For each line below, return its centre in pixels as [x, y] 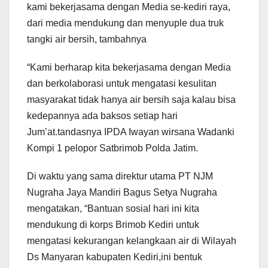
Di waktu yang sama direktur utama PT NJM [120, 176]
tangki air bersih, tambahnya [87, 39]
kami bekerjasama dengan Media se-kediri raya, [129, 7]
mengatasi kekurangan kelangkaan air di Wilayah [132, 241]
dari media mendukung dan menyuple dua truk [125, 23]
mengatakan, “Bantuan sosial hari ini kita [113, 209]
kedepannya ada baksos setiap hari [102, 116]
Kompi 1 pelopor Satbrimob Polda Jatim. [112, 148]
